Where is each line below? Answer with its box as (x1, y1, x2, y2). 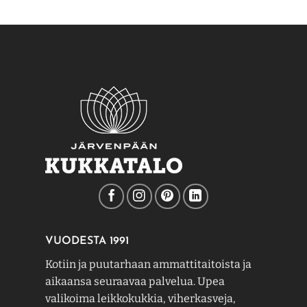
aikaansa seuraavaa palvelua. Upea (45, 274, 225, 288)
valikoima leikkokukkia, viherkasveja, (45, 291, 236, 305)
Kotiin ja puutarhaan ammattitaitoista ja (45, 257, 251, 271)
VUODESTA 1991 (45, 235, 129, 247)
